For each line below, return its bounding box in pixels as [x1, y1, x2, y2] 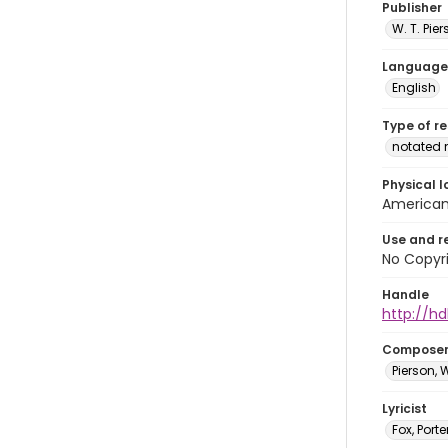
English [392, 79, 436, 96]
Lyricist [382, 400, 427, 417]
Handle [382, 286, 429, 303]
